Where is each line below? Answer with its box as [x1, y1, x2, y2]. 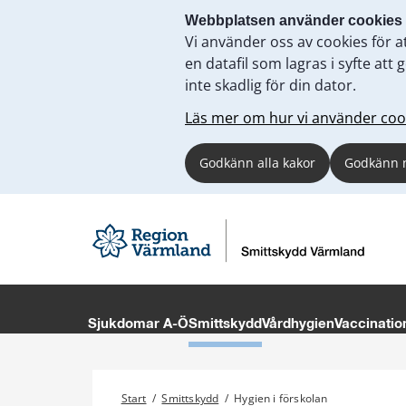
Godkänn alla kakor [199, 154, 315, 171]
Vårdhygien [261, 316, 334, 331]
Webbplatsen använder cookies [185, 13, 402, 28]
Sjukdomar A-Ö [87, 316, 188, 331]
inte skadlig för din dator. [185, 75, 356, 95]
